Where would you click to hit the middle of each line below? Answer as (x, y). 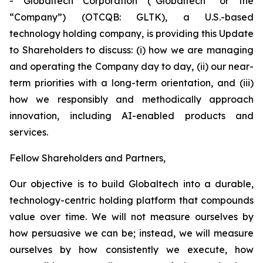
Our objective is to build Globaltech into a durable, (131, 184)
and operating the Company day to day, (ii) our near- (131, 66)
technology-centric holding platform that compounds (131, 200)
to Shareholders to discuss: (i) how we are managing (131, 50)
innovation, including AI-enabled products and (131, 116)
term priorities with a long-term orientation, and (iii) (131, 83)
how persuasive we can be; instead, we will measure (131, 233)
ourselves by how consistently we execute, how (131, 249)
